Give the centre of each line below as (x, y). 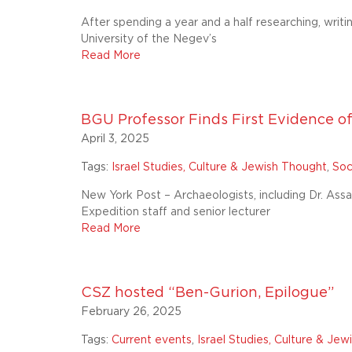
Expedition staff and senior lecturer (176, 212)
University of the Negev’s (149, 39)
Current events (152, 340)
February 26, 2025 (132, 312)
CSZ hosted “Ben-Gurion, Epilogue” (208, 293)
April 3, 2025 (115, 139)
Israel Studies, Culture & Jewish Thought (220, 167)
